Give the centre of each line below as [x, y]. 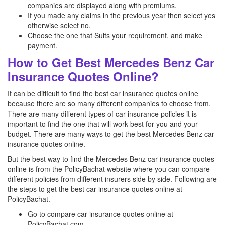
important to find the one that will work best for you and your [103, 124]
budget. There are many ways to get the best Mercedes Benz [105, 134]
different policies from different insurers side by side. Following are [112, 179]
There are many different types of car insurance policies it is [102, 114]
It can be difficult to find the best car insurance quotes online [103, 93]
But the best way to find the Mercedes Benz [77, 159]
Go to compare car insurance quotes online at [100, 214]
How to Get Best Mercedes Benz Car [111, 62]
